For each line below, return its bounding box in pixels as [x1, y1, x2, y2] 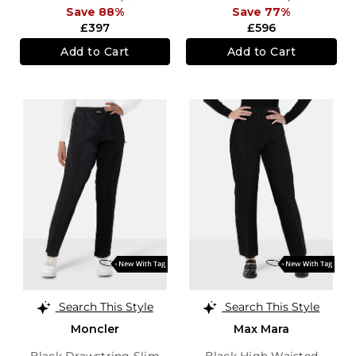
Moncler [70, 321, 119, 336]
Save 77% [232, 4, 291, 19]
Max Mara [233, 321, 289, 336]
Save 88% [65, 4, 124, 19]
